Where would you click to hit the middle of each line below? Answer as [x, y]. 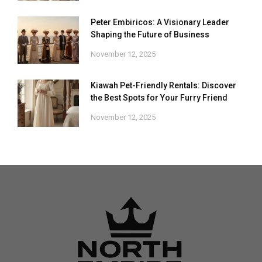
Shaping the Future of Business [150, 34]
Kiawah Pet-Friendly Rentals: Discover [163, 85]
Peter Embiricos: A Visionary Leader [160, 22]
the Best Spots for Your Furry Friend [159, 97]
